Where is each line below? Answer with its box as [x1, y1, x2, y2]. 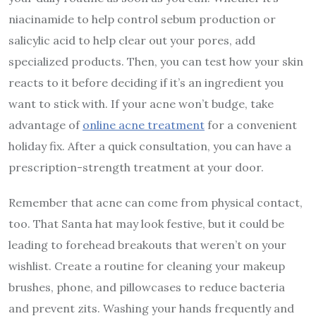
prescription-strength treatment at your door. [8, 159, 267, 174]
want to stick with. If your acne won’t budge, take [8, 96, 274, 111]
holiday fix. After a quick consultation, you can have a [8, 138, 291, 153]
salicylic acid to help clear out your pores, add [8, 32, 255, 47]
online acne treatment [83, 117, 205, 132]
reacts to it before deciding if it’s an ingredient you [8, 75, 284, 90]
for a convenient [205, 117, 297, 132]
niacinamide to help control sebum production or [8, 11, 276, 26]
